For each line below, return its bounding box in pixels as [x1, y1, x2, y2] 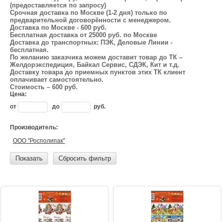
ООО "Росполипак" [13, 137, 65, 144]
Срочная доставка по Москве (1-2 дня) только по [10, 9, 167, 16]
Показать [15, 155, 43, 162]
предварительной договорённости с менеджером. [10, 16, 173, 24]
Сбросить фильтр [58, 155, 111, 162]
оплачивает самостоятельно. [10, 76, 104, 83]
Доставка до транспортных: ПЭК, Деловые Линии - [10, 39, 172, 46]
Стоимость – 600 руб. [10, 83, 78, 91]
